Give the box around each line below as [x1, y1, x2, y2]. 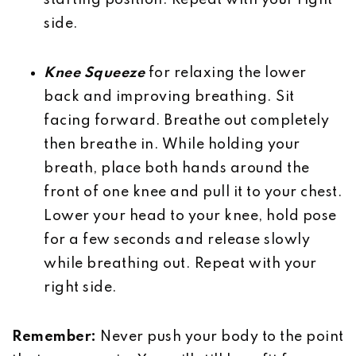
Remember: [12, 330, 100, 344]
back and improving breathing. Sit [44, 90, 295, 104]
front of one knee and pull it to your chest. [44, 185, 342, 199]
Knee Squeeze [44, 66, 149, 80]
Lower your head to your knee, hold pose [44, 209, 337, 223]
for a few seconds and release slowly [44, 233, 310, 247]
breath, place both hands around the [44, 161, 310, 176]
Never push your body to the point [100, 330, 344, 344]
